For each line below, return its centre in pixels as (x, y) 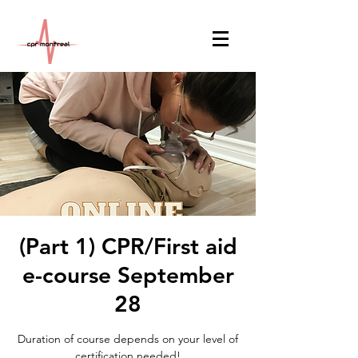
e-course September (128, 275)
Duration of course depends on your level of (128, 339)
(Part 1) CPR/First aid (128, 246)
